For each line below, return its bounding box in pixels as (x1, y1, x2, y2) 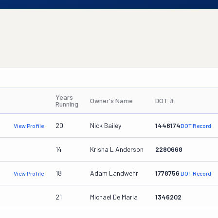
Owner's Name (90, 96, 133, 105)
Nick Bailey (90, 121, 121, 129)
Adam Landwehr (90, 169, 138, 177)
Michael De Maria (90, 193, 138, 201)
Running (55, 100, 78, 108)
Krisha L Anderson (90, 145, 144, 153)
